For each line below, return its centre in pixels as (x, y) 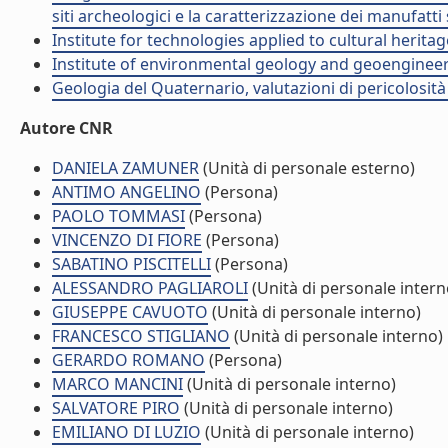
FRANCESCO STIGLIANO (141, 336)
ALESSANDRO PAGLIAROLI (150, 288)
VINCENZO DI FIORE (127, 240)
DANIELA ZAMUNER (125, 168)
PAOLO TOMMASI (118, 216)
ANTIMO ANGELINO (126, 192)
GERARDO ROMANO (128, 360)
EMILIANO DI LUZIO (126, 432)
